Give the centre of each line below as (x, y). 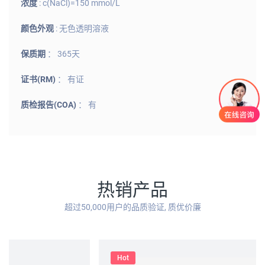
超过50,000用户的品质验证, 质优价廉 (132, 207)
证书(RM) (39, 80)
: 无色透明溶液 (82, 29)
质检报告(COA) (49, 105)
